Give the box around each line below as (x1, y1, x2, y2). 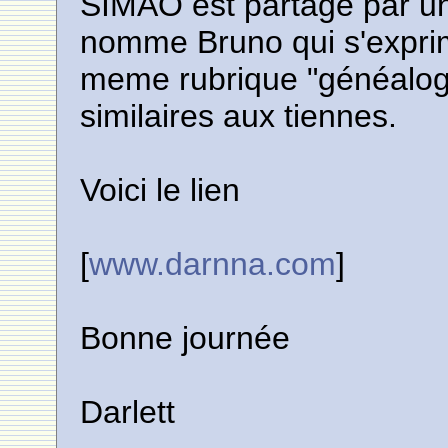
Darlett (80, 394, 176, 430)
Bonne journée (80, 320, 291, 356)
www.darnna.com (89, 246, 337, 282)
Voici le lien (80, 172, 241, 208)
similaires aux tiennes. (80, 98, 398, 134)
